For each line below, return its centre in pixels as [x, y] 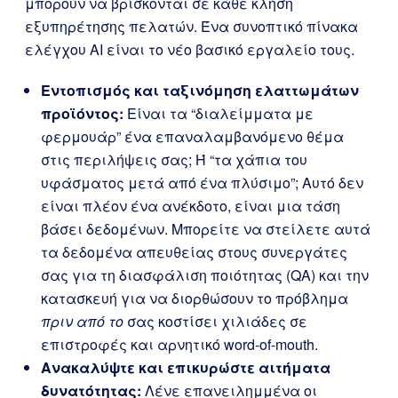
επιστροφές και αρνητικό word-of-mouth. [179, 344]
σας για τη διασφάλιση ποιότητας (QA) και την [205, 275]
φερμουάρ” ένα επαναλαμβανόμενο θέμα [192, 136]
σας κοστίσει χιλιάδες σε [215, 321]
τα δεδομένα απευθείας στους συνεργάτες [194, 252]
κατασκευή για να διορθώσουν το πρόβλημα [195, 298]
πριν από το [82, 321]
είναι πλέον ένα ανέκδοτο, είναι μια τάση [191, 206]
